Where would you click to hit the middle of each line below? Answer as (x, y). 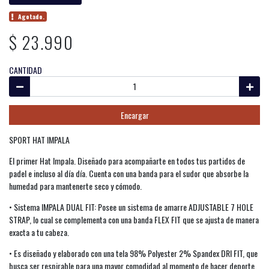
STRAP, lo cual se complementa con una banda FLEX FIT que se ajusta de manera (134, 219)
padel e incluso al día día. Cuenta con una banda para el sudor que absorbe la (129, 173)
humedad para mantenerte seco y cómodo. (76, 186)
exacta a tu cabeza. (40, 232)
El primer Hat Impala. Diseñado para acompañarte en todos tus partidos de (127, 161)
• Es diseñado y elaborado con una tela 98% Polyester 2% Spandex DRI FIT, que (133, 253)
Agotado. (32, 16)
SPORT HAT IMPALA (39, 140)
